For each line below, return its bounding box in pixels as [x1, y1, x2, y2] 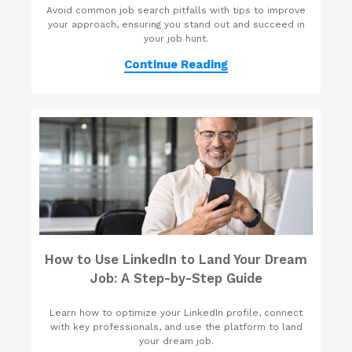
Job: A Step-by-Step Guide [90, 271, 262, 287]
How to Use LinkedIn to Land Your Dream [45, 252, 307, 268]
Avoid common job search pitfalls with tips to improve [46, 5, 306, 16]
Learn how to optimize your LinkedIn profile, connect [49, 307, 302, 319]
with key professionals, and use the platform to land [49, 321, 302, 333]
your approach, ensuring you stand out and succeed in [47, 19, 305, 31]
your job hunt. [144, 33, 208, 45]
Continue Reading [124, 57, 228, 72]
